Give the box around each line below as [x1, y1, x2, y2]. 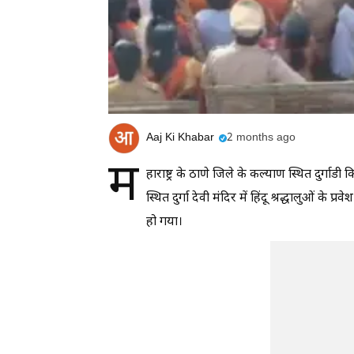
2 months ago [227, 130, 296, 146]
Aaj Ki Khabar [146, 130, 214, 146]
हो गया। [146, 213, 183, 231]
